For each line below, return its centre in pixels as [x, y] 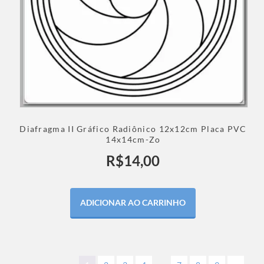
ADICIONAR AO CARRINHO [133, 202]
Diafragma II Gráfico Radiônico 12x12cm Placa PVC [133, 129]
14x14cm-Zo [133, 139]
